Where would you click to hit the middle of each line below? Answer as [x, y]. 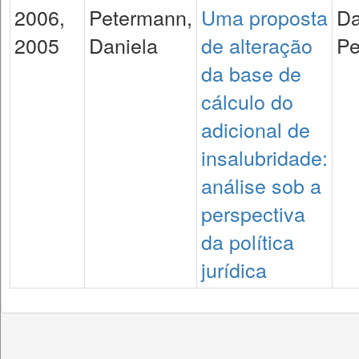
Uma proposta [264, 17]
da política [248, 241]
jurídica [234, 269]
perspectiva [253, 213]
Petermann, [141, 17]
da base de [251, 73]
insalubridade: [264, 157]
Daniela [123, 45]
